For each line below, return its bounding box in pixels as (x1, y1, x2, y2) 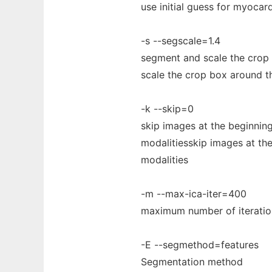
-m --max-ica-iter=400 (141, 188, 246, 200)
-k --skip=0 (141, 103, 194, 115)
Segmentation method (141, 256, 243, 268)
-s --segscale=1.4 (141, 35, 220, 47)
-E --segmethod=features (141, 239, 259, 251)
